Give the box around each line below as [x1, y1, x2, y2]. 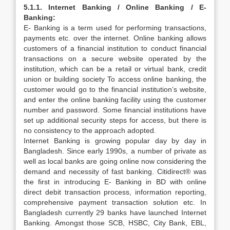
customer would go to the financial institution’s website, [24, 85, 206, 93]
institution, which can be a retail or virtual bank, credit [24, 65, 206, 73]
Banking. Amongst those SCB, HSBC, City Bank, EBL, [24, 219, 206, 227]
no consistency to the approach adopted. [24, 126, 156, 135]
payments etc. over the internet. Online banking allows [24, 34, 206, 42]
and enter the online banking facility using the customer [24, 95, 206, 104]
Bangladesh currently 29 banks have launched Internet [24, 208, 206, 217]
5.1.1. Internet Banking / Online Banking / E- [24, 3, 206, 11]
